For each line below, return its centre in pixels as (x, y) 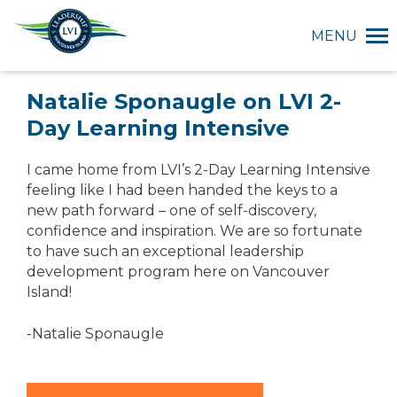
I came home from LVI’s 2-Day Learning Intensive (198, 170)
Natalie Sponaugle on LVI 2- (184, 101)
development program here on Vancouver (178, 272)
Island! (49, 292)
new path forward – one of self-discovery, (171, 210)
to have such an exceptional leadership (165, 251)
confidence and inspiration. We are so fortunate (195, 231)
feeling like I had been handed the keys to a (182, 190)
